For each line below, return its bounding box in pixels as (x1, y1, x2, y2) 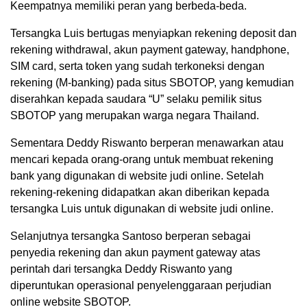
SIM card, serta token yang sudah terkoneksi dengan (10, 60, 265, 73)
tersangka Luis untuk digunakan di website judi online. (10, 203, 273, 215)
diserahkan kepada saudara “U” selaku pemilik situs (10, 93, 262, 106)
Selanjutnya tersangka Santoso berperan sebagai (10, 230, 251, 243)
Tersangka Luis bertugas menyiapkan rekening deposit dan (10, 27, 297, 40)
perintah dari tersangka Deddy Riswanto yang (10, 263, 232, 275)
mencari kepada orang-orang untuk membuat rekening (10, 153, 273, 166)
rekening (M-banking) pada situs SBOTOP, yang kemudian (10, 77, 294, 89)
